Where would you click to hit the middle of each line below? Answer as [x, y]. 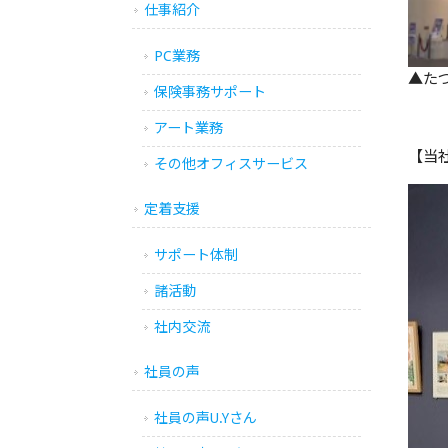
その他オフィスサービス [231, 164]
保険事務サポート [210, 92]
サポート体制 [196, 255]
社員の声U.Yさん [205, 418]
